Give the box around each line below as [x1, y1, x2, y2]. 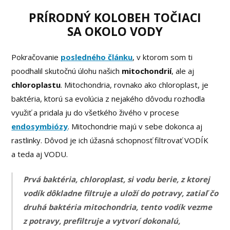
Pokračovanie [11, 51, 61, 62]
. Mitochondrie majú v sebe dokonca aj [68, 121, 203, 131]
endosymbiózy [11, 121, 68, 131]
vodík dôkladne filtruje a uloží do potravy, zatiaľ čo [23, 188, 219, 199]
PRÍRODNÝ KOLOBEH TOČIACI [29, 9, 201, 26]
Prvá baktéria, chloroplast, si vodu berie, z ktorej [23, 174, 210, 185]
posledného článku [61, 51, 133, 62]
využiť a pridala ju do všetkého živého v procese [11, 107, 180, 118]
